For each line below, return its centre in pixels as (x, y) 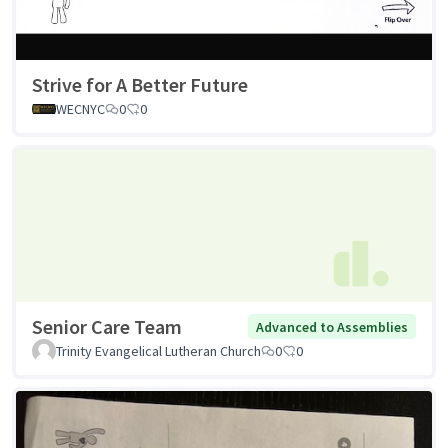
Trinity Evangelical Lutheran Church (158, 351)
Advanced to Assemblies (332, 326)
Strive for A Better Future (140, 84)
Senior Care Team (107, 327)
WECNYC (80, 108)
